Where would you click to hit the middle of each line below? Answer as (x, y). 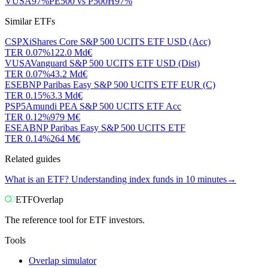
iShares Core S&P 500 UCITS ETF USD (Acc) (120, 41)
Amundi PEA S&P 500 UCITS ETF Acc (103, 106)
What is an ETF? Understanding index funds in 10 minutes (116, 179)
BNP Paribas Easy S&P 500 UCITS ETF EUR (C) (119, 84)
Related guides (33, 159)
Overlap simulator (63, 260)
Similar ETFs (30, 21)
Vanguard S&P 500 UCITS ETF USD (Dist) (115, 63)
